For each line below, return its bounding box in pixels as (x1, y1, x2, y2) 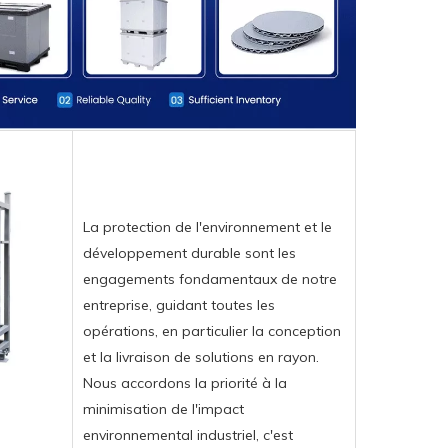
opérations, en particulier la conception (83, 322, 341, 341)
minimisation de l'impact (83, 400, 244, 419)
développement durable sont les (83, 244, 296, 263)
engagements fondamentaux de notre (83, 270, 337, 289)
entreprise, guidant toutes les (83, 296, 275, 315)
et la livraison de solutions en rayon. (83, 348, 319, 367)
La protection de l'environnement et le (83, 218, 332, 237)
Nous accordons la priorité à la (83, 374, 287, 393)
